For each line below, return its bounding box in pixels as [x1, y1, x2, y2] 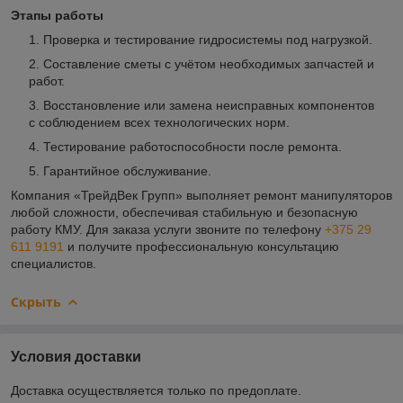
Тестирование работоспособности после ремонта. [43, 139, 342, 154]
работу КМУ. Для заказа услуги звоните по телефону [11, 221, 325, 237]
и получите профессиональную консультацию [64, 238, 339, 254]
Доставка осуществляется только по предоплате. [11, 382, 301, 398]
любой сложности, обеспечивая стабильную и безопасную [11, 204, 358, 219]
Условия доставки [11, 348, 141, 364]
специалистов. [11, 255, 96, 271]
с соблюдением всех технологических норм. [29, 114, 290, 130]
